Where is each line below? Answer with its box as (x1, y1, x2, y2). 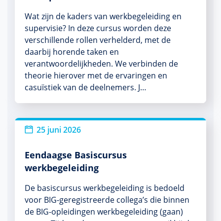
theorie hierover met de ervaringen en (25, 70, 167, 81)
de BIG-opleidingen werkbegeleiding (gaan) (25, 206, 183, 217)
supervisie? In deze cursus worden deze (25, 23, 171, 34)
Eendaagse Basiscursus (25, 149, 127, 161)
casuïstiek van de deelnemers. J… (25, 82, 147, 93)
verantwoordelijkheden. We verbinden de (25, 58, 178, 69)
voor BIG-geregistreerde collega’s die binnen (25, 194, 189, 205)
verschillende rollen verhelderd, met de (25, 35, 171, 45)
